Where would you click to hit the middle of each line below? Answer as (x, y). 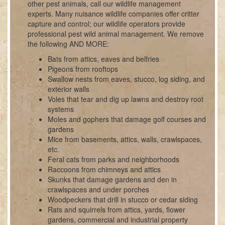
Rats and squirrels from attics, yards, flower (117, 209)
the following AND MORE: (68, 44)
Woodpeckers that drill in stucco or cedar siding (123, 199)
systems (61, 109)
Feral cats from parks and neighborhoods (114, 159)
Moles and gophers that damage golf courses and (127, 119)
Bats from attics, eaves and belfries (103, 59)
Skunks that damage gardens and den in (112, 179)
